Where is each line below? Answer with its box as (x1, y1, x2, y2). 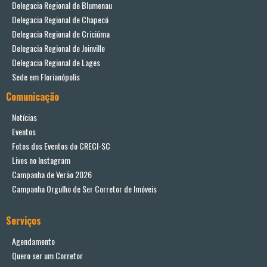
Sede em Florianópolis (12, 70, 80, 83)
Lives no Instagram (12, 154, 70, 167)
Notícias (12, 111, 37, 124)
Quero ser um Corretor (12, 249, 83, 262)
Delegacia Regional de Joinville (12, 42, 105, 55)
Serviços (6, 213, 41, 228)
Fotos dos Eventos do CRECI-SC (12, 139, 110, 153)
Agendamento (12, 235, 55, 248)
